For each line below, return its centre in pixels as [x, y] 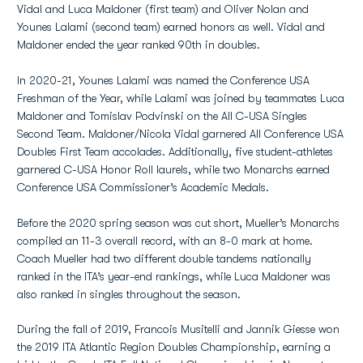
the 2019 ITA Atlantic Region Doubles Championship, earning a [174, 347]
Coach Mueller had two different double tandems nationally [164, 258]
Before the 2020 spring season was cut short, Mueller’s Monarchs [178, 223]
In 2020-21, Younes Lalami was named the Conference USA [163, 80]
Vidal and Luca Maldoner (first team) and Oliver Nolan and [163, 9]
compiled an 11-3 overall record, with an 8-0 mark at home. [165, 241]
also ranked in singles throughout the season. [129, 294]
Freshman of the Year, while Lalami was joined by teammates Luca [181, 98]
